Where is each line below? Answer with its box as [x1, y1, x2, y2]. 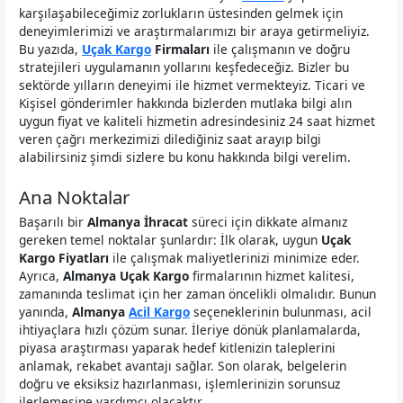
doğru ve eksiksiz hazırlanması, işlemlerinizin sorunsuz [19, 375, 341, 393]
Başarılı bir [19, 213, 88, 231]
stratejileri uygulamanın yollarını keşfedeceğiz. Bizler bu [19, 58, 350, 76]
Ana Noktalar [19, 184, 130, 210]
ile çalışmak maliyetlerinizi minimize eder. [109, 249, 361, 267]
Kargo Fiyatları [19, 249, 110, 267]
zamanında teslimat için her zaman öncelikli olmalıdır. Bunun [19, 285, 377, 303]
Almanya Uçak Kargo [63, 267, 190, 285]
